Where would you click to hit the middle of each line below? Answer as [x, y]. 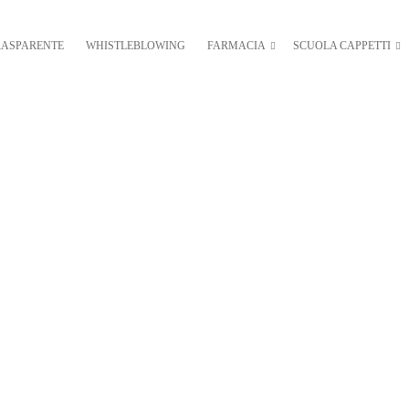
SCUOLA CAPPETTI [342, 46]
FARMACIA [236, 46]
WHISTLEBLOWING [136, 46]
